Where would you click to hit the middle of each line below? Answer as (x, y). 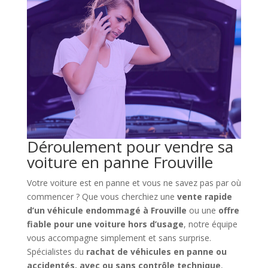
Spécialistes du (56, 252)
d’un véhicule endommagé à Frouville (106, 211)
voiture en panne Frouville (120, 162)
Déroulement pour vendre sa (130, 147)
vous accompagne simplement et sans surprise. (119, 238)
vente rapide (204, 197)
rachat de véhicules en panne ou (156, 252)
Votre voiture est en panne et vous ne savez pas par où (134, 183)
